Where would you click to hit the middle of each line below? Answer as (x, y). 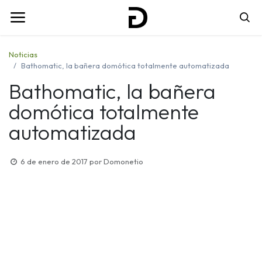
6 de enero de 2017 (54, 161)
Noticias (23, 54)
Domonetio (123, 161)
